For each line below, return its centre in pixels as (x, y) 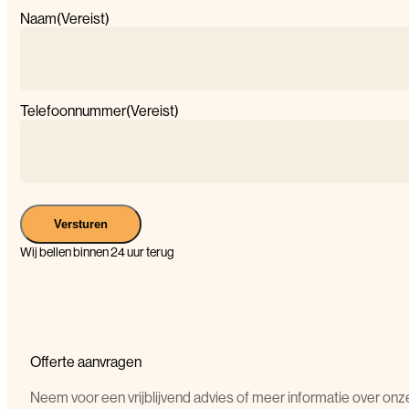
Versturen (81, 224)
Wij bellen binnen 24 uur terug (97, 252)
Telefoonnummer (73, 110)
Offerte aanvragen (86, 361)
